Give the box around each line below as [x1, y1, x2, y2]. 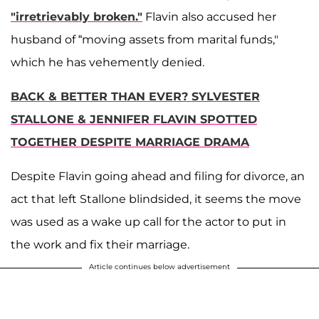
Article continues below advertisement [89, 262, 230, 272]
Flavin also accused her [142, 10, 276, 24]
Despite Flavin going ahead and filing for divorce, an [11, 169, 305, 184]
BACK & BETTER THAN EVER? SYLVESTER [11, 90, 260, 104]
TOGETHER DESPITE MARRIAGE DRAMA [11, 135, 249, 150]
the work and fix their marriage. [11, 238, 189, 252]
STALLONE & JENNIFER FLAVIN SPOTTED [11, 113, 257, 127]
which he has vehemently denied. [11, 56, 204, 70]
